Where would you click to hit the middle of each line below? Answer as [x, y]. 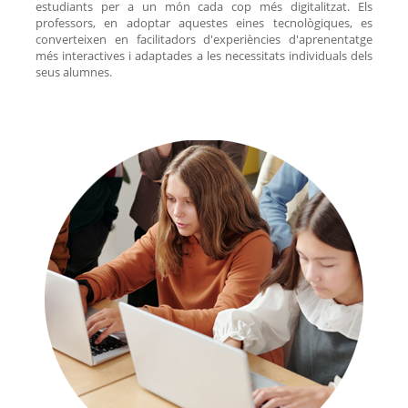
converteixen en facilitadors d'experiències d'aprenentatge [204, 39]
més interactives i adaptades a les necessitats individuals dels [204, 55]
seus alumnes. [73, 71]
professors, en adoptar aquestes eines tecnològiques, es [204, 22]
